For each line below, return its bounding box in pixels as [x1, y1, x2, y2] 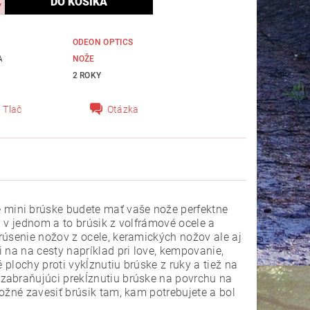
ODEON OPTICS [72, 37, 134, 47]
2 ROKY [72, 70, 102, 80]
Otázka [107, 103, 139, 115]
